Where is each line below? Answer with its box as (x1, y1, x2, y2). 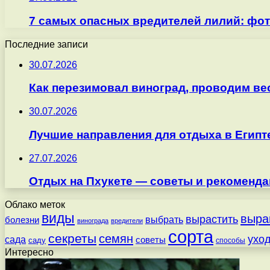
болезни (5, 215, 39, 225)
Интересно (5, 247, 54, 258)
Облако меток (5, 199, 65, 210)
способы (216, 236, 245, 245)
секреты (48, 231, 96, 246)
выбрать (145, 214, 183, 225)
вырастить (186, 213, 238, 226)
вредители (111, 217, 143, 225)
